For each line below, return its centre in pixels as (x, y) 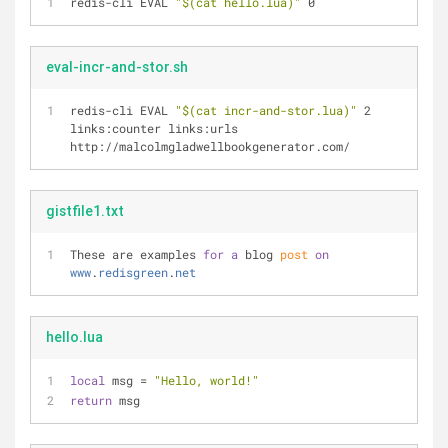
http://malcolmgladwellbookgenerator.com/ (210, 146)
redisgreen (133, 272)
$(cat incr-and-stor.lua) (266, 110)
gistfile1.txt (85, 211)
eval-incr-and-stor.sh (117, 67)
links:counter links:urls (154, 128)
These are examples (136, 254)
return (91, 400)
